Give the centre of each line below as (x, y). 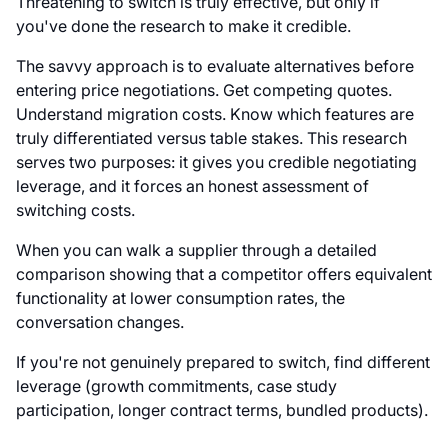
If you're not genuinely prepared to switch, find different (223, 362)
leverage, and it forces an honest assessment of (192, 186)
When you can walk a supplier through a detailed (196, 250)
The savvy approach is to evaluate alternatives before (215, 66)
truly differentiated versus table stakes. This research (211, 138)
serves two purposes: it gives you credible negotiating (216, 162)
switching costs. (75, 210)
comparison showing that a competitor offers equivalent (224, 274)
